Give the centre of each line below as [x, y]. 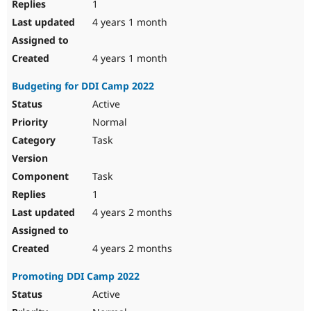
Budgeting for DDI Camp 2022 [83, 86]
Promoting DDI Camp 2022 [76, 276]
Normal [108, 122]
